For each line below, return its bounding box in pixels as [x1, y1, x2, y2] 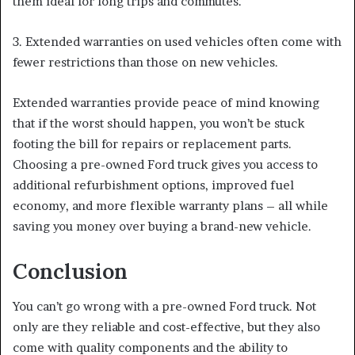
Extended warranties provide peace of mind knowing [13, 94, 319, 110]
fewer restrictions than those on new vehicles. [13, 54, 278, 70]
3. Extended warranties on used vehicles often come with [13, 33, 342, 49]
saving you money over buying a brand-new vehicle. [13, 218, 311, 234]
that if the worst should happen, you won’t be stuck [13, 115, 304, 131]
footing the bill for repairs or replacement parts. [13, 136, 292, 151]
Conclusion [13, 257, 128, 284]
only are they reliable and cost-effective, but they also [13, 319, 320, 335]
